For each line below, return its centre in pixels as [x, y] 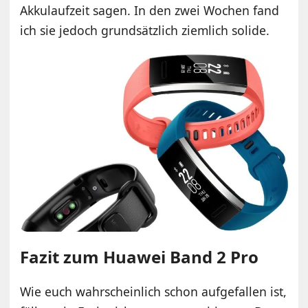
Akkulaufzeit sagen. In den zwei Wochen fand [150, 11]
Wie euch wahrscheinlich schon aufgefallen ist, [154, 292]
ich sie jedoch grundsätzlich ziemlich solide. [145, 31]
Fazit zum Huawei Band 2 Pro [140, 257]
